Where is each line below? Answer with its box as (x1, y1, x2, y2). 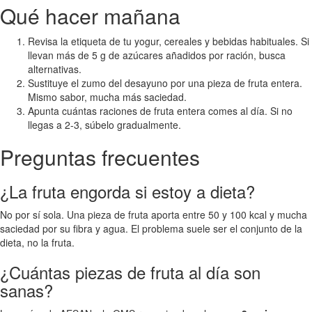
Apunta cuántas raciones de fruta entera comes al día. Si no (28, 103, 292, 118)
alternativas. (28, 61, 81, 76)
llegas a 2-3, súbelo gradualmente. (28, 117, 181, 132)
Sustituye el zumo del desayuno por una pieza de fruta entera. (28, 75, 302, 90)
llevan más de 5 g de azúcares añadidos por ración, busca (28, 47, 286, 62)
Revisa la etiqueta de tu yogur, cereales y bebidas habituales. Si (28, 33, 309, 48)
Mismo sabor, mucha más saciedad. (28, 89, 187, 104)
